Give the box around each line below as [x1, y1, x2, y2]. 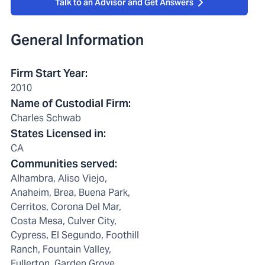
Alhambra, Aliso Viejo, [11, 172, 107, 185]
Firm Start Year [11, 66, 85, 80]
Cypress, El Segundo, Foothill [11, 229, 139, 242]
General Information [11, 31, 144, 50]
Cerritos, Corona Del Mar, [11, 201, 121, 214]
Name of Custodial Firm [11, 96, 128, 111]
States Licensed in [11, 127, 104, 141]
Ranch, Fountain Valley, [11, 243, 111, 256]
